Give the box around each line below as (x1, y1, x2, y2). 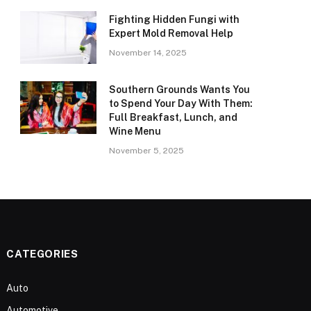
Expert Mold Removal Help (109, 28, 233, 40)
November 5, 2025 (109, 146, 184, 156)
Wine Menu (109, 126, 161, 137)
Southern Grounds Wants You (109, 84, 250, 96)
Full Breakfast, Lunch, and (109, 112, 237, 124)
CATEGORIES (6, 248, 78, 260)
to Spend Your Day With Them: (109, 98, 253, 110)
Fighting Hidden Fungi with (109, 14, 239, 26)
